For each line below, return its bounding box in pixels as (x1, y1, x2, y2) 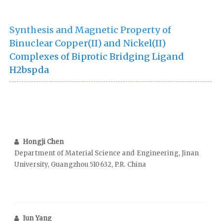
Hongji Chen (23, 137, 64, 146)
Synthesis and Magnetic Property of (9, 24, 172, 36)
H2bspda (9, 64, 49, 75)
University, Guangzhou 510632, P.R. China (14, 160, 147, 169)
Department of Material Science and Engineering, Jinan (14, 148, 199, 157)
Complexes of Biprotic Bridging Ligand (9, 50, 184, 62)
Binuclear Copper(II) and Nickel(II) (9, 37, 166, 49)
